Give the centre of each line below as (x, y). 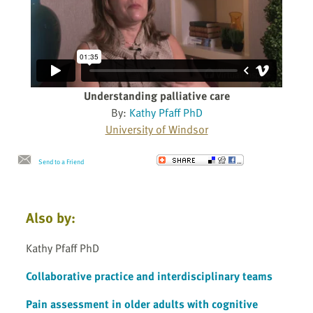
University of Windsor (156, 130)
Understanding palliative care (156, 96)
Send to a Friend (61, 162)
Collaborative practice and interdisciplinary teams (149, 276)
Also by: (51, 218)
